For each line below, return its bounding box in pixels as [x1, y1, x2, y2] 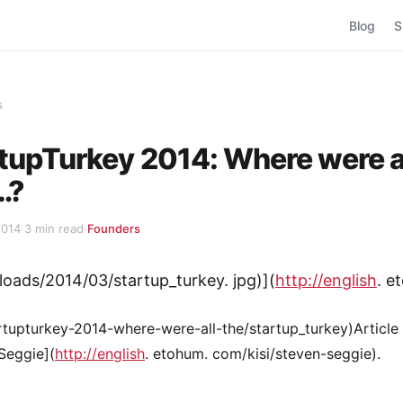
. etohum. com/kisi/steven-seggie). [145, 345, 381, 363]
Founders [87, 221, 140, 236]
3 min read [24, 221, 84, 236]
